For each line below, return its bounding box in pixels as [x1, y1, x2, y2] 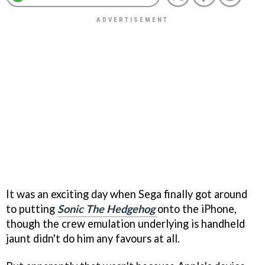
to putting [6, 202, 57, 215]
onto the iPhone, [157, 202, 237, 215]
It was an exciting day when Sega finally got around [6, 187, 247, 201]
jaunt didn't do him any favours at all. [6, 231, 180, 245]
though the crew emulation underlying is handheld [6, 216, 245, 230]
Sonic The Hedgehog [57, 202, 155, 215]
